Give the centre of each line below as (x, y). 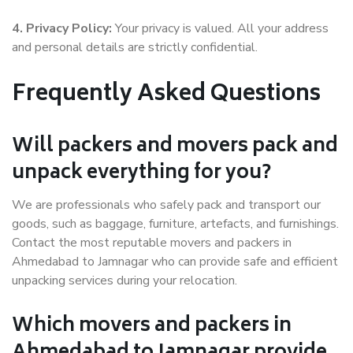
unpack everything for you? (141, 174)
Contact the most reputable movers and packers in (152, 243)
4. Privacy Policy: (62, 29)
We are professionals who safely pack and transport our (166, 205)
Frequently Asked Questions (166, 95)
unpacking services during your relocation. (124, 281)
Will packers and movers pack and (175, 147)
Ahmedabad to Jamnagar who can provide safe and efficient (175, 262)
